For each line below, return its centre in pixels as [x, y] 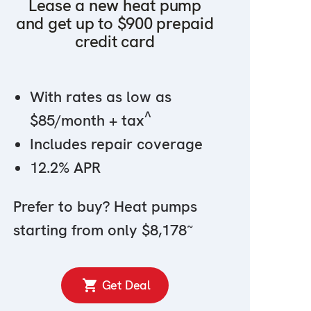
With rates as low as [100, 97]
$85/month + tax [87, 121]
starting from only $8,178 [100, 230]
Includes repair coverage [116, 144]
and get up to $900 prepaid [115, 24]
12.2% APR [65, 168]
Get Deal [126, 285]
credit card [115, 42]
